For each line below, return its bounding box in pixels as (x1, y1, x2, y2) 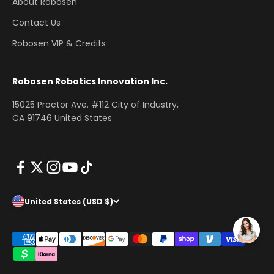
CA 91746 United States (12, 112, 112, 124)
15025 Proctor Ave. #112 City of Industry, (12, 98, 179, 111)
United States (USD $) (24, 196, 113, 207)
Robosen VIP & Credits (12, 37, 106, 50)
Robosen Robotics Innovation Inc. (12, 75, 168, 87)
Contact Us (12, 17, 61, 29)
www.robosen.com (10, 257, 89, 269)
